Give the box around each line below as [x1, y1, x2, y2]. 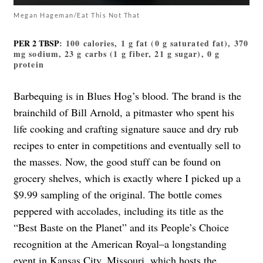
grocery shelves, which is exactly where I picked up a [14, 170, 241, 185]
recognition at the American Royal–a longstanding [14, 236, 227, 251]
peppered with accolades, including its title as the [14, 203, 224, 218]
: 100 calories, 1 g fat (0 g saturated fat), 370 [59, 36, 248, 49]
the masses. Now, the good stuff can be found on [14, 154, 221, 168]
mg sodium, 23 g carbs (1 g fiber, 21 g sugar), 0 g [14, 47, 220, 60]
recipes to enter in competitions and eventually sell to [14, 137, 241, 152]
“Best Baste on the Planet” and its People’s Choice [14, 220, 229, 234]
